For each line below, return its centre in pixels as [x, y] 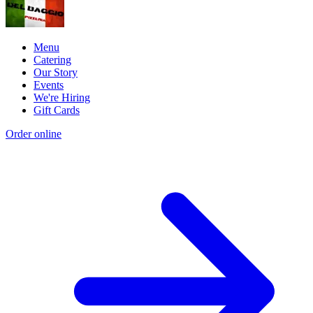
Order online [34, 134]
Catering [52, 60]
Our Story [56, 73]
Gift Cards [57, 110]
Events [49, 85]
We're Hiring [62, 98]
